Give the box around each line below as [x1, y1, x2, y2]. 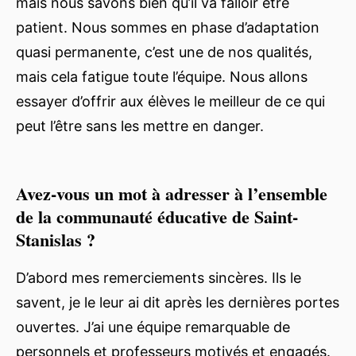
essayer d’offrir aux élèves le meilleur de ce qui [16, 92, 325, 110]
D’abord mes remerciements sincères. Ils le [16, 269, 301, 286]
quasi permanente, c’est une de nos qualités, [16, 43, 312, 60]
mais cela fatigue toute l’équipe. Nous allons [16, 68, 308, 85]
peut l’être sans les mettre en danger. [16, 117, 264, 134]
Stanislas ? [16, 226, 95, 253]
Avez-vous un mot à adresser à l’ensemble [16, 180, 327, 207]
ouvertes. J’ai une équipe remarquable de [16, 318, 290, 335]
